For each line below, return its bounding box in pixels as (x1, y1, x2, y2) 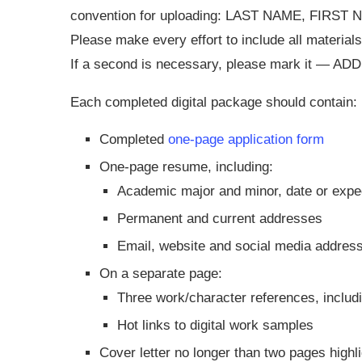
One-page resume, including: (99, 158, 273, 175)
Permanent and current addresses (117, 210, 322, 226)
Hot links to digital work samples (117, 317, 314, 333)
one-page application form (168, 131, 324, 147)
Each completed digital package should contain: (70, 94, 357, 110)
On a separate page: (99, 265, 222, 281)
